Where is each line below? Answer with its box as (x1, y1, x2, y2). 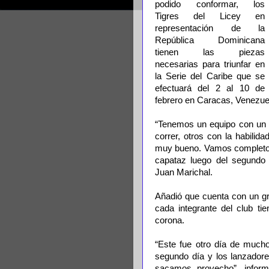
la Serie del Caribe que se (155, 71, 265, 81)
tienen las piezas (155, 47, 265, 57)
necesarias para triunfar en (155, 59, 265, 69)
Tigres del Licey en (155, 11, 265, 21)
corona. (155, 216, 184, 225)
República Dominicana (155, 35, 265, 45)
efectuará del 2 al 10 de (155, 83, 265, 93)
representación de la (155, 23, 265, 33)
